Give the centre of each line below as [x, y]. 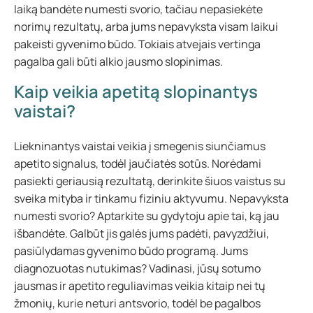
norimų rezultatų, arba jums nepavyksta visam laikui [146, 27]
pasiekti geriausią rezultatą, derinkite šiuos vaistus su [150, 181]
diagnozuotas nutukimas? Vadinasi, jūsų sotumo [137, 268]
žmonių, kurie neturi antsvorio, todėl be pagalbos [137, 303]
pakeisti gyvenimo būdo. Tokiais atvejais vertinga [137, 44]
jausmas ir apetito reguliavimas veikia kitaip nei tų [140, 286]
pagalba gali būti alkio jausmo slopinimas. [118, 61]
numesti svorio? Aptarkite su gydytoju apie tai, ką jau [147, 216]
